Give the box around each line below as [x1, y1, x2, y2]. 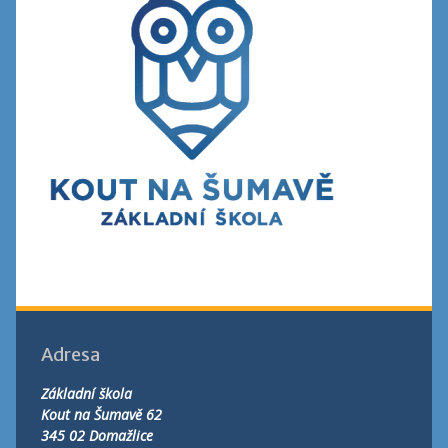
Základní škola [40, 384, 132, 403]
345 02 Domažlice [40, 426, 153, 445]
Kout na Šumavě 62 [40, 405, 162, 424]
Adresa [40, 343, 100, 366]
